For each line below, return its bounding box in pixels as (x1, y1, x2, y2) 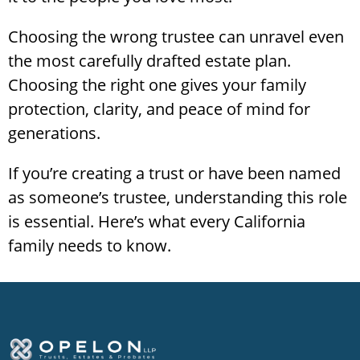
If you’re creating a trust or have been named (8, 162, 341, 184)
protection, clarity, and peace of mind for (8, 97, 310, 120)
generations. (8, 121, 100, 144)
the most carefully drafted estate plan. (8, 49, 291, 72)
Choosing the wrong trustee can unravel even (8, 25, 344, 47)
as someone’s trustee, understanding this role (8, 186, 347, 208)
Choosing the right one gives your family (8, 73, 306, 96)
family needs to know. (8, 234, 171, 256)
